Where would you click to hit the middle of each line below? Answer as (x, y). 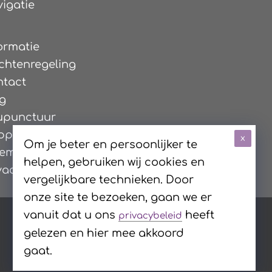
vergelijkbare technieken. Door (109, 180)
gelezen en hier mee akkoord (104, 233)
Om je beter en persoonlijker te (111, 145)
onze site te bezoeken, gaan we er (118, 198)
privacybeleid (151, 216)
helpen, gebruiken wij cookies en (114, 162)
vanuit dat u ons (71, 215)
